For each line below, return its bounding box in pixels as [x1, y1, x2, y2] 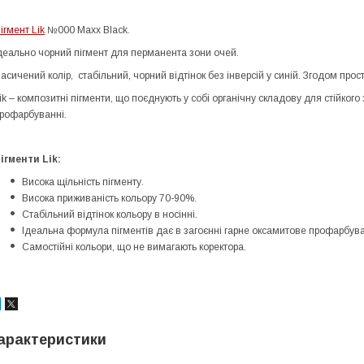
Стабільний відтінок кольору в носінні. [22, 208, 197, 220]
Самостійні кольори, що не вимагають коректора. [22, 240, 246, 253]
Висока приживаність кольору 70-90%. [22, 192, 197, 204]
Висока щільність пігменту [22, 175, 141, 188]
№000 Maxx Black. [45, 24, 130, 36]
